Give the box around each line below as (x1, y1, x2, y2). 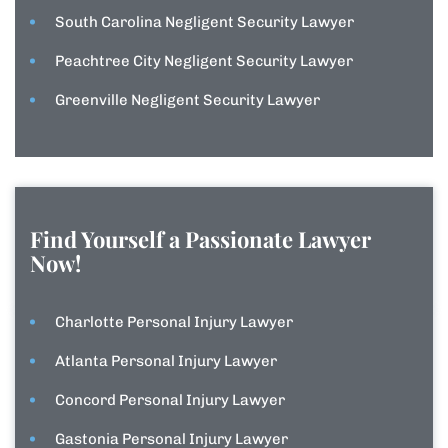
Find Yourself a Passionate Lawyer (30, 224, 371, 255)
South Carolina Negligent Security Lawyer (55, 13, 354, 32)
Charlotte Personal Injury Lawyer (55, 313, 293, 332)
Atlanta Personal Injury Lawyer (55, 352, 277, 371)
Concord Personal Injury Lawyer (55, 391, 285, 410)
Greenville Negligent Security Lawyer (55, 91, 320, 110)
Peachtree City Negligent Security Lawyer (55, 52, 353, 71)
